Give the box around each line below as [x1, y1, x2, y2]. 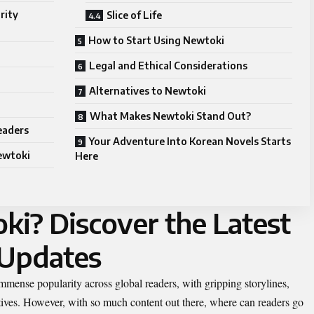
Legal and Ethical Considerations [89, 59, 247, 71]
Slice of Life [107, 8, 162, 21]
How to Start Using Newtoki [88, 34, 224, 46]
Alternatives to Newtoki [89, 84, 206, 97]
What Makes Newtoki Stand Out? [90, 109, 251, 122]
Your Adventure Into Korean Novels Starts [89, 135, 291, 147]
